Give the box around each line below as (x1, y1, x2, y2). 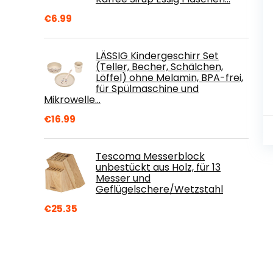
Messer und (96, 171, 151, 185)
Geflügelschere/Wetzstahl (96, 182, 223, 196)
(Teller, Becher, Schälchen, (96, 59, 223, 74)
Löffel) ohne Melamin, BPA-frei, (96, 70, 243, 85)
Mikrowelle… (44, 92, 101, 107)
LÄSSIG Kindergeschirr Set (96, 48, 219, 63)
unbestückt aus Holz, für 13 (96, 160, 221, 174)
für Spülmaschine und (96, 81, 199, 96)
